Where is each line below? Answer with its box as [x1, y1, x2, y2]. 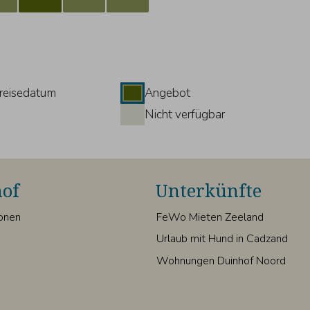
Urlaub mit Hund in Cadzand [156, 231, 288, 247]
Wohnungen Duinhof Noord [156, 253, 286, 268]
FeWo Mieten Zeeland [156, 209, 264, 225]
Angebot [144, 85, 190, 102]
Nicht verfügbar [144, 107, 225, 123]
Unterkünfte [155, 178, 262, 203]
